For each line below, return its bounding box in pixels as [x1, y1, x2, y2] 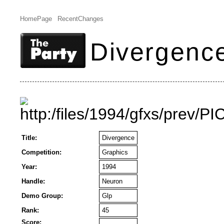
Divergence [102, 134, 134, 141]
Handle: [21, 177, 45, 185]
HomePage [20, 15, 52, 22]
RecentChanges [57, 15, 103, 22]
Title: [21, 134, 37, 141]
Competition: [21, 148, 61, 156]
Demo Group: [21, 192, 63, 199]
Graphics [102, 148, 128, 156]
